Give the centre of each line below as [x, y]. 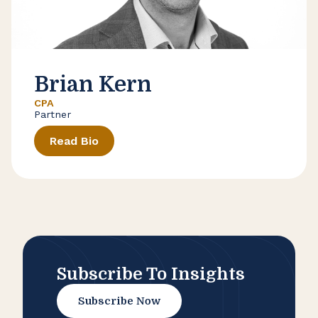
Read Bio [74, 141]
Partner [53, 115]
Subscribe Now [119, 301]
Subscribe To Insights [151, 274]
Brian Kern [93, 85]
